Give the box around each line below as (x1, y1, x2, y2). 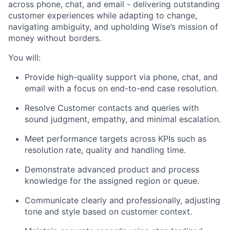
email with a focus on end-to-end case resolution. (25, 83, 218, 93)
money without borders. (8, 33, 101, 43)
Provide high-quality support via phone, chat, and (25, 72, 218, 82)
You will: (8, 52, 41, 63)
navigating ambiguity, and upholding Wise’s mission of (8, 22, 218, 32)
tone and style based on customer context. (25, 206, 192, 217)
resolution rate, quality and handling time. (25, 145, 186, 155)
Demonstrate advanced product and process (25, 164, 199, 175)
